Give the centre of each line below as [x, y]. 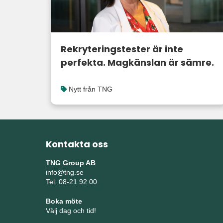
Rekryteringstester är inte [122, 49]
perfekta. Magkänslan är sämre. [137, 62]
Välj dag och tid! [71, 210]
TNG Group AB [71, 163]
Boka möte [64, 201]
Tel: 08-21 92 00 [71, 181]
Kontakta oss [77, 144]
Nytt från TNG [91, 89]
